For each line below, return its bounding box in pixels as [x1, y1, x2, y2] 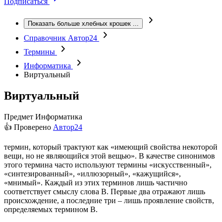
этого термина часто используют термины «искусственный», [4, 160, 212, 169]
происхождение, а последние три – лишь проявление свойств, [4, 196, 214, 205]
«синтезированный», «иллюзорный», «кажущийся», [4, 169, 181, 178]
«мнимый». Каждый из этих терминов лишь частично [4, 178, 187, 187]
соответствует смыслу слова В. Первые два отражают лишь [4, 187, 205, 196]
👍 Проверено [4, 122, 53, 131]
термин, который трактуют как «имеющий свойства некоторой [4, 142, 218, 151]
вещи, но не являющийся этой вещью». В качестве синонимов [4, 151, 215, 160]
